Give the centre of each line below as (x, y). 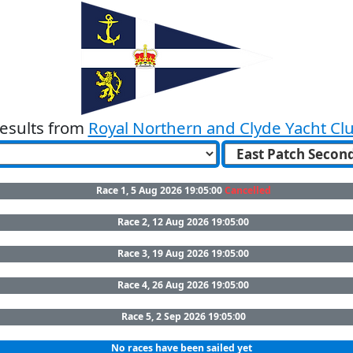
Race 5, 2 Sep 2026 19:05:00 (183, 317)
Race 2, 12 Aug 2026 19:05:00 (183, 222)
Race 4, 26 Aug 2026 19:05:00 (183, 285)
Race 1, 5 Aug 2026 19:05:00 (160, 191)
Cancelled (247, 191)
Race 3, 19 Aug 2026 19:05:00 (183, 254)
